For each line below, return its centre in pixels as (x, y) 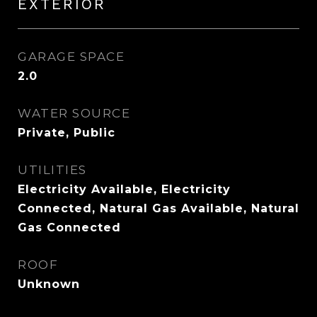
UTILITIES (52, 170)
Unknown (49, 284)
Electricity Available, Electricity (124, 189)
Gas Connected (69, 227)
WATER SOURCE (74, 113)
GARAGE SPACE (71, 57)
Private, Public (67, 133)
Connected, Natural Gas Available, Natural (158, 208)
